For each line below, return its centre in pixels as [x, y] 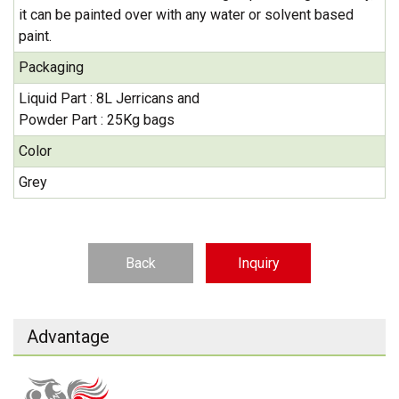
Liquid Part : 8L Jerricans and [109, 98]
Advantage [68, 336]
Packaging [51, 67]
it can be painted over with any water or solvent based [186, 14]
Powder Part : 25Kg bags [97, 119]
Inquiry [258, 263]
